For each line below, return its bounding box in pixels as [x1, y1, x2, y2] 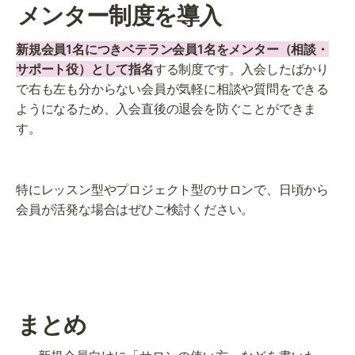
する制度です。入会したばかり [153, 61, 330, 78]
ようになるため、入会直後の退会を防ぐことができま [16, 101, 317, 117]
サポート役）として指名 [16, 61, 154, 78]
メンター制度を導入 [17, 2, 221, 30]
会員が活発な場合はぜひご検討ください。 [16, 201, 254, 218]
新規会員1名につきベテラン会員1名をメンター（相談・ [16, 41, 329, 58]
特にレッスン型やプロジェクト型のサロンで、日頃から [16, 181, 330, 198]
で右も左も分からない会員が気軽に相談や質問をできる [16, 81, 330, 97]
